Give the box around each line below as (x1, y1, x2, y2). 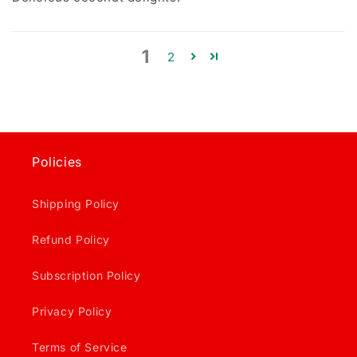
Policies (32, 154, 82, 170)
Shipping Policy (32, 197, 120, 210)
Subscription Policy (32, 269, 141, 282)
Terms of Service (32, 340, 127, 354)
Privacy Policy (32, 304, 112, 318)
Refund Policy (32, 233, 110, 246)
